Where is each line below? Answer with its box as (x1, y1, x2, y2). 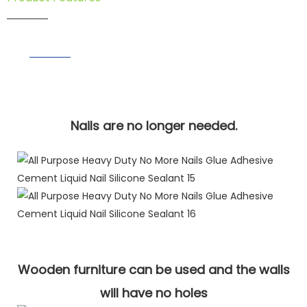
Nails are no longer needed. (70, 117, 237, 135)
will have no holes (99, 284, 208, 302)
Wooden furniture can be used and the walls (17, 261, 290, 279)
